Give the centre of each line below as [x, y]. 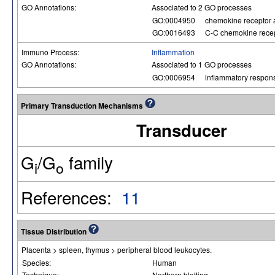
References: [71, 197]
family [88, 162]
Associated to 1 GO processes [202, 64]
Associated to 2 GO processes [202, 7]
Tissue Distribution [55, 231]
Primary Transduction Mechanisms [83, 106]
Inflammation [173, 52]
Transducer [181, 130]
